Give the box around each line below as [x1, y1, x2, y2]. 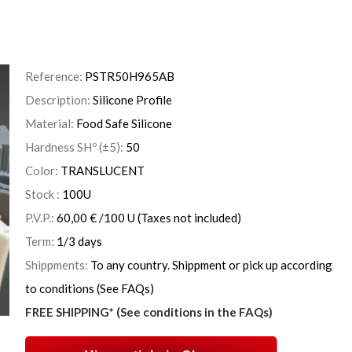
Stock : [25, 186, 62, 201]
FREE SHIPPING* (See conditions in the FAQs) [25, 304, 273, 319]
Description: [25, 92, 93, 107]
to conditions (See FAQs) [25, 280, 154, 295]
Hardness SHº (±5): [25, 139, 126, 154]
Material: [25, 115, 76, 130]
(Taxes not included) [135, 210, 241, 225]
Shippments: [25, 257, 90, 272]
